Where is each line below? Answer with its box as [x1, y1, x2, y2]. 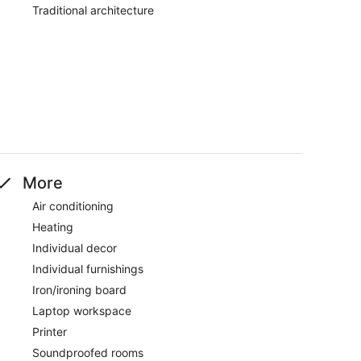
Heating [32, 219, 73, 234]
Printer [32, 324, 67, 338]
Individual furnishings [32, 261, 143, 276]
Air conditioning [32, 198, 114, 213]
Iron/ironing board [32, 282, 127, 297]
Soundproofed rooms [32, 345, 143, 359]
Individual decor [32, 240, 117, 255]
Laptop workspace [32, 303, 131, 317]
